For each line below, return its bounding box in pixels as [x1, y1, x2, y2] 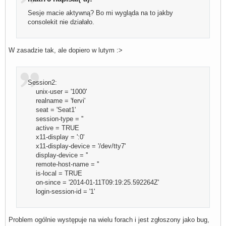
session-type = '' [28, 115, 84, 123]
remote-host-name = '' [28, 160, 99, 168]
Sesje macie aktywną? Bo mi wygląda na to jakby [28, 9, 174, 17]
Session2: [28, 79, 58, 87]
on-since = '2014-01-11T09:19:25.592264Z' [28, 179, 159, 187]
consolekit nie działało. [28, 18, 95, 26]
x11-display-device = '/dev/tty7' [28, 142, 126, 150]
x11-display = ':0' [28, 133, 85, 141]
